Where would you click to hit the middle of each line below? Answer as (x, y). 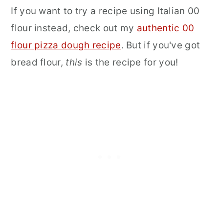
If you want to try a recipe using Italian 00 (105, 11)
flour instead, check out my (74, 28)
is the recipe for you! (130, 62)
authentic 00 (165, 28)
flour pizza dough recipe (66, 45)
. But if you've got (161, 45)
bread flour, (38, 62)
